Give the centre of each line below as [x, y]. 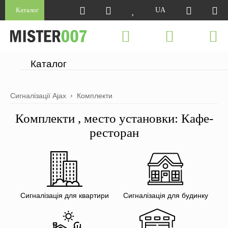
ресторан [114, 133]
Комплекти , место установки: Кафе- [114, 118]
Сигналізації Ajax [38, 96]
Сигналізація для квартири [64, 196]
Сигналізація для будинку [165, 196]
